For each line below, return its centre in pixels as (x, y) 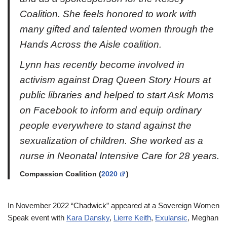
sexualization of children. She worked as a (111, 141)
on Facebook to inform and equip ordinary (111, 110)
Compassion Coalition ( (61, 174)
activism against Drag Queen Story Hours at (115, 80)
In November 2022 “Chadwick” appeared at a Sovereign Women (113, 205)
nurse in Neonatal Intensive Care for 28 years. (120, 156)
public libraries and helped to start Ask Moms (117, 95)
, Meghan (203, 218)
